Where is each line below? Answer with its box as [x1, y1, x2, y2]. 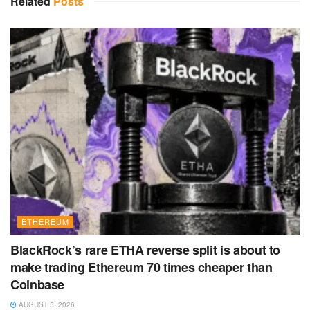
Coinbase [10, 275, 65, 293]
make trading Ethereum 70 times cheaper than [10, 257, 273, 276]
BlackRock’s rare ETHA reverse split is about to [10, 240, 281, 259]
